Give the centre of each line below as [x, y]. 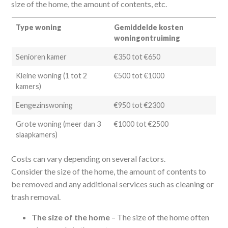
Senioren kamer [41, 57]
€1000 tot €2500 [141, 124]
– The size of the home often [160, 217]
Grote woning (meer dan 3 [58, 124]
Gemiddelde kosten [149, 27]
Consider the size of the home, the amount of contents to [109, 172]
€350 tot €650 [137, 57]
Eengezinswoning [44, 105]
